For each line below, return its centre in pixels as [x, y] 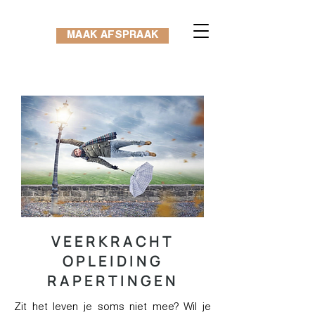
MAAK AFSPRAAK [112, 36]
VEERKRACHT [112, 242]
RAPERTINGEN [112, 281]
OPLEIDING [112, 261]
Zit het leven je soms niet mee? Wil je [112, 308]
